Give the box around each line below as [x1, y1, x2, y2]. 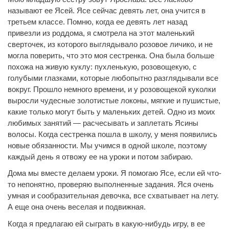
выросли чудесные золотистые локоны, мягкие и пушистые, [8, 96, 220, 105]
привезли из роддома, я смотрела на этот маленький [8, 28, 194, 37]
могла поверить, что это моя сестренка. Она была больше [8, 51, 214, 60]
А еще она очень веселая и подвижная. [8, 202, 146, 211]
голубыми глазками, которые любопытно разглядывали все [8, 73, 218, 82]
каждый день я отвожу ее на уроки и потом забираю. [8, 152, 193, 161]
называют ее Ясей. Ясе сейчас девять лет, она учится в [8, 6, 205, 15]
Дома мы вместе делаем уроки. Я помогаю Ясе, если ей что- [8, 169, 221, 177]
